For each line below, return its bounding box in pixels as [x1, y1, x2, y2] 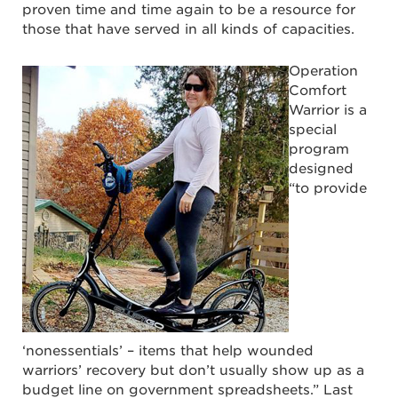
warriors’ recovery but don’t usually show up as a [22, 362, 364, 379]
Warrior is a [289, 102, 367, 119]
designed [289, 161, 354, 178]
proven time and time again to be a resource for [22, 2, 355, 19]
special [289, 122, 337, 139]
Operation [289, 63, 358, 80]
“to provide [289, 180, 367, 197]
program [289, 141, 349, 158]
